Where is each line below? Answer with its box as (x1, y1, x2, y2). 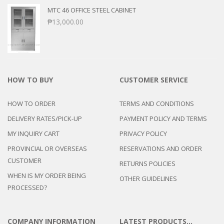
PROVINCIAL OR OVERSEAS (7, 143, 87, 153)
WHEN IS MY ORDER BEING (7, 170, 86, 180)
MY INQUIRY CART (7, 128, 59, 138)
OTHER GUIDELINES (119, 173, 177, 183)
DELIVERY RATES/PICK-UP (7, 113, 82, 123)
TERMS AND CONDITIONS (119, 98, 194, 108)
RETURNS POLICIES (119, 158, 175, 168)
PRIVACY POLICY (119, 128, 167, 138)
